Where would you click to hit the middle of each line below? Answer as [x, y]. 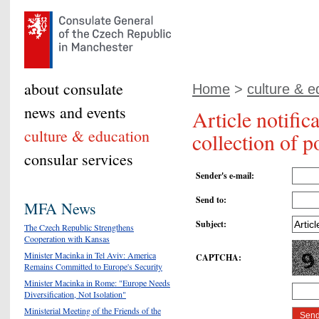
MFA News [60, 208]
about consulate [74, 89]
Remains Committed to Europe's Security [93, 266]
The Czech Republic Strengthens [79, 227]
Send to [210, 200]
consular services [79, 159]
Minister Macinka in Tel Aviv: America [90, 255]
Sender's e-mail [224, 176]
